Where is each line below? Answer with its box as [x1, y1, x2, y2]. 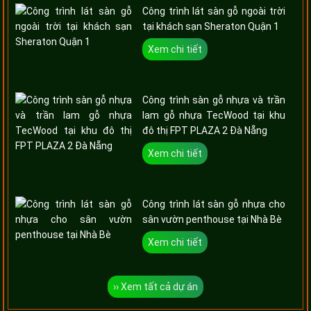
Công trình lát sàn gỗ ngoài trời [142, 5, 285, 17]
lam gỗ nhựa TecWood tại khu [142, 109, 285, 121]
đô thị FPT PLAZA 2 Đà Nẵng [142, 124, 268, 136]
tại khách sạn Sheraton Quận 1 [142, 20, 280, 32]
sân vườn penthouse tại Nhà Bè [142, 213, 283, 225]
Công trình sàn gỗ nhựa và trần [142, 94, 285, 106]
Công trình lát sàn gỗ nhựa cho [142, 198, 285, 210]
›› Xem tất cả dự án [113, 280, 198, 292]
